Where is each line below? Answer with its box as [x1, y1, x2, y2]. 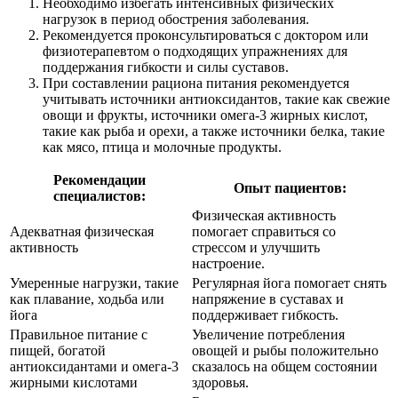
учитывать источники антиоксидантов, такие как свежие [43, 91, 390, 107]
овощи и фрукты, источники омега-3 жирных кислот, [43, 107, 368, 123]
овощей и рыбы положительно [192, 342, 378, 358]
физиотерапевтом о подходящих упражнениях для [43, 43, 347, 59]
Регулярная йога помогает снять [192, 275, 386, 291]
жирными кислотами [10, 374, 138, 390]
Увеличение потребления [192, 326, 345, 342]
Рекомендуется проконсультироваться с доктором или [43, 27, 369, 43]
